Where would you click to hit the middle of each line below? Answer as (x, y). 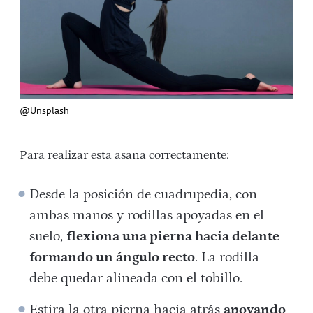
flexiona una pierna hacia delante (173, 236)
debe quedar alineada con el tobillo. (136, 278)
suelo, (48, 236)
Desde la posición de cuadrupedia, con (144, 195)
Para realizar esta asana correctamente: (124, 155)
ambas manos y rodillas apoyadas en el (147, 216)
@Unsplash (44, 111)
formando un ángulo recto (112, 257)
